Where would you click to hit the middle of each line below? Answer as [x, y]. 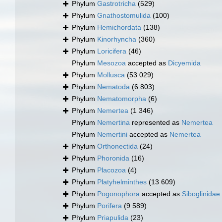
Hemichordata [119, 28]
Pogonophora [118, 194]
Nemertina [113, 123]
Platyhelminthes [122, 182]
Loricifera [112, 51]
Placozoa [111, 170]
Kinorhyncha [117, 39]
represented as [156, 123]
